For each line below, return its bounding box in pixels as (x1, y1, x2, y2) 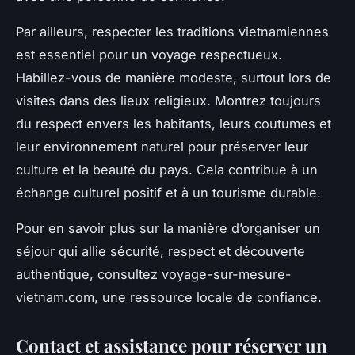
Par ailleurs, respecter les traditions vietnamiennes (16, 24, 329, 40)
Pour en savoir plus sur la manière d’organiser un (16, 220, 320, 237)
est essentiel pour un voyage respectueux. (16, 47, 282, 63)
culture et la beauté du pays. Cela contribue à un (16, 162, 318, 178)
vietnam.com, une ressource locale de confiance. (16, 289, 322, 306)
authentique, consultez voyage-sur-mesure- (16, 266, 292, 283)
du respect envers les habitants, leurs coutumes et (16, 116, 331, 132)
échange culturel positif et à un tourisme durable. (16, 185, 321, 201)
